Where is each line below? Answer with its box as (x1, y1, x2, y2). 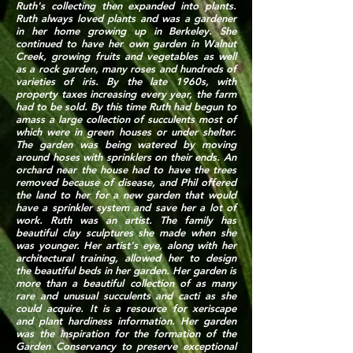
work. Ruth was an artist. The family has (16, 214, 236, 226)
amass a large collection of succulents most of (16, 113, 236, 125)
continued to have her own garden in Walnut (16, 37, 236, 50)
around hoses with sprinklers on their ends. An (16, 150, 236, 163)
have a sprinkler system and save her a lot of (16, 201, 236, 214)
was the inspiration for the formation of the (16, 327, 236, 340)
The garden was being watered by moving (16, 138, 236, 150)
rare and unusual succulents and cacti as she (16, 289, 236, 302)
